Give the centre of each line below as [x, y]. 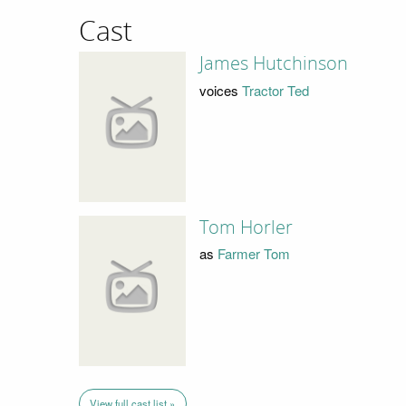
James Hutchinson [274, 64]
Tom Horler [246, 227]
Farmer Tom [254, 254]
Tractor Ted [276, 90]
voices [221, 90]
